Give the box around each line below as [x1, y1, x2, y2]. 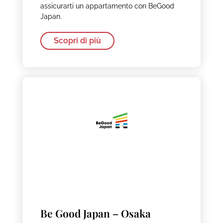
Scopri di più [53, 35, 101, 45]
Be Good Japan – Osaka [40, 206, 151, 221]
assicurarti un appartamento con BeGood [40, 1, 174, 10]
